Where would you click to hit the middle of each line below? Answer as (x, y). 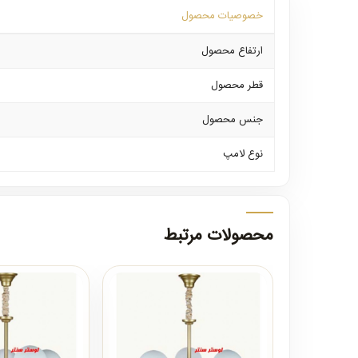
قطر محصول (237, 86)
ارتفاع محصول (232, 51)
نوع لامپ (243, 154)
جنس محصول (233, 120)
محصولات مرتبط (219, 236)
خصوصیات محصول (222, 16)
